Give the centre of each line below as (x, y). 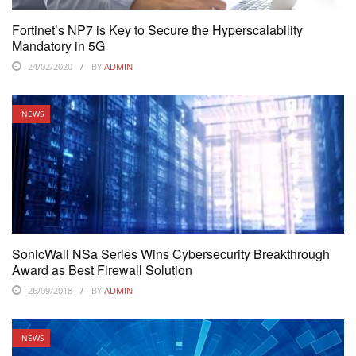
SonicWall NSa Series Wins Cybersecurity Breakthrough (171, 254)
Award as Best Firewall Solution (102, 270)
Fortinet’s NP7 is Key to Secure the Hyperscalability (157, 29)
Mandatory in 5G (58, 45)
